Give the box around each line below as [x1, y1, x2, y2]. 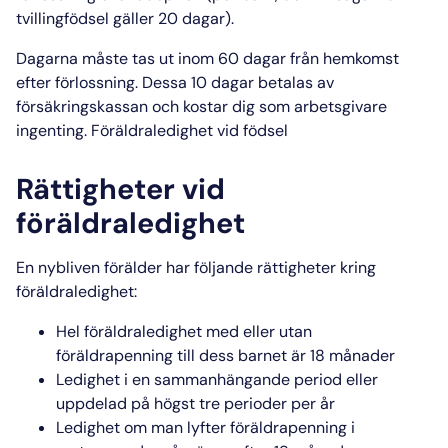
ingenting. [16, 120, 91, 142]
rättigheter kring [257, 256, 376, 278]
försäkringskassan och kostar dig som [16, 96, 294, 118]
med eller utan [202, 320, 312, 342]
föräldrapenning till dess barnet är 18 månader [56, 344, 395, 366]
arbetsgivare [294, 96, 387, 118]
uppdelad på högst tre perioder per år [56, 392, 335, 414]
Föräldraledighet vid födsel [91, 120, 288, 142]
